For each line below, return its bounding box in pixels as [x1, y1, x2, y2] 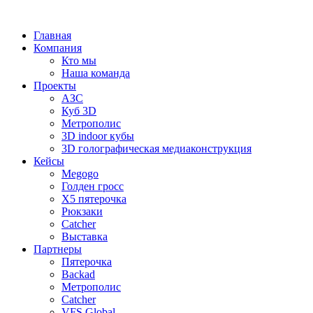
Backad [61, 268, 95, 280]
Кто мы [61, 54, 96, 66]
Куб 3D [61, 105, 96, 117]
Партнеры [34, 243, 82, 255]
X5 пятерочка [61, 193, 126, 205]
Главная [34, 29, 71, 41]
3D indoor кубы [61, 130, 134, 142]
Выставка [61, 231, 108, 242]
